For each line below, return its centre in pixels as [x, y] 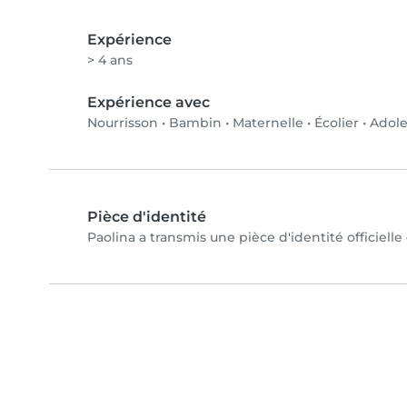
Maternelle [268, 123]
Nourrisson [123, 123]
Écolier [337, 123]
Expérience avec [149, 103]
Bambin [195, 123]
